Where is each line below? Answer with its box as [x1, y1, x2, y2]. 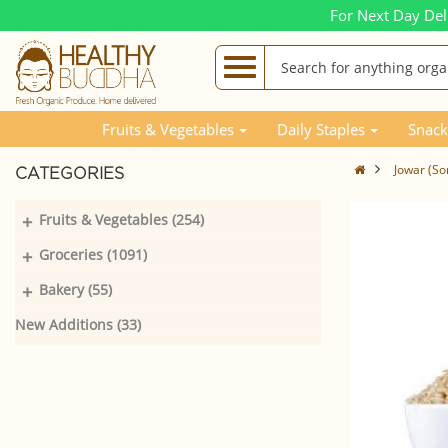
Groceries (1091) [39, 245, 147, 264]
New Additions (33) [15, 315, 141, 334]
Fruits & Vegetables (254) [39, 210, 204, 229]
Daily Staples [277, 118, 365, 139]
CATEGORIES [15, 166, 124, 182]
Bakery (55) [39, 280, 112, 299]
